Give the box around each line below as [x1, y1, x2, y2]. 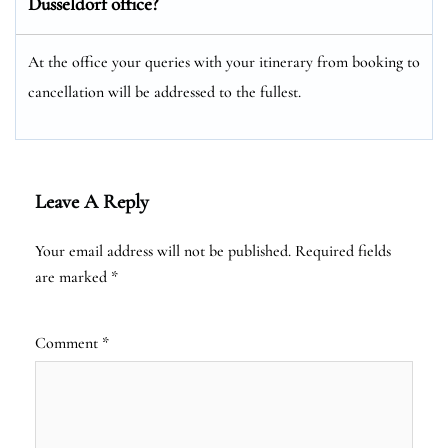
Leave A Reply [35, 189, 149, 214]
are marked [35, 266, 111, 287]
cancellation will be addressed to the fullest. [28, 81, 301, 102]
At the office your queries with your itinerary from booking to [28, 51, 420, 72]
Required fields [295, 240, 391, 261]
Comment [35, 332, 102, 353]
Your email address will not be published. [35, 240, 291, 261]
